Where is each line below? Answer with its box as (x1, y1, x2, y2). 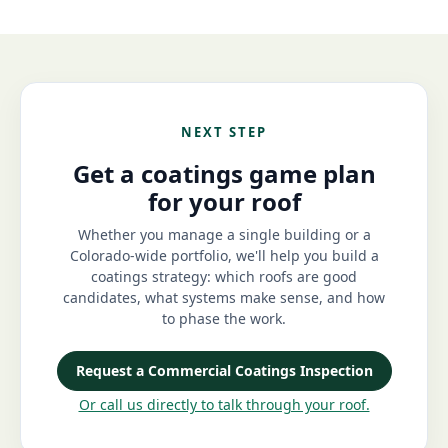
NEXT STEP (180, 122, 268, 141)
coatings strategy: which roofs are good (91, 266, 357, 286)
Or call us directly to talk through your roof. (78, 394, 370, 414)
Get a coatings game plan (72, 156, 376, 190)
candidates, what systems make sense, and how (63, 287, 385, 307)
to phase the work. (162, 308, 286, 328)
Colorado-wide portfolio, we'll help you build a (69, 245, 379, 265)
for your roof (147, 184, 301, 218)
